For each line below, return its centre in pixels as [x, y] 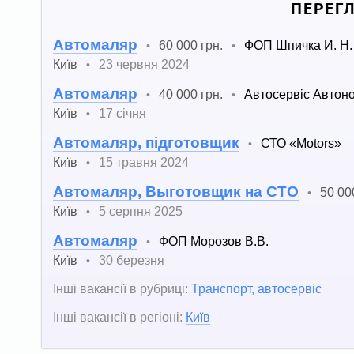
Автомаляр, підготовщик [146, 142]
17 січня [122, 113]
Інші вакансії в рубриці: [121, 288]
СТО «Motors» [301, 143]
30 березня [132, 260]
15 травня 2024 [144, 162]
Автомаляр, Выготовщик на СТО [176, 191]
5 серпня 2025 [141, 211]
